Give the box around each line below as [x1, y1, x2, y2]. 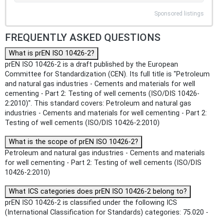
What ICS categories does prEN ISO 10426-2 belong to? [9, 187, 187, 196]
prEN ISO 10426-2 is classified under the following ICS [5, 199, 177, 207]
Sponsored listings [154, 10, 204, 18]
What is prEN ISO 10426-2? [9, 49, 94, 58]
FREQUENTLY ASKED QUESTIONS [5, 32, 161, 44]
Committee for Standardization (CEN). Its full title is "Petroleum [5, 70, 210, 79]
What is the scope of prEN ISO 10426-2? [9, 138, 138, 146]
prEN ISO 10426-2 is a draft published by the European [5, 60, 178, 69]
